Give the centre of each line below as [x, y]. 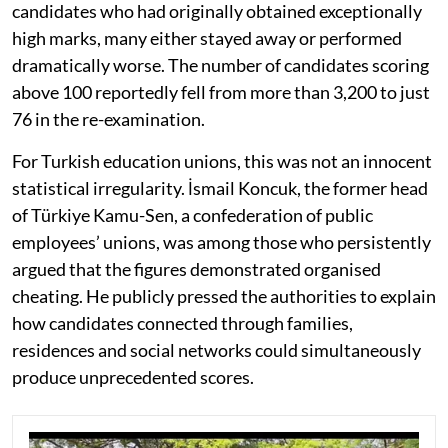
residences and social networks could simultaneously [216, 349]
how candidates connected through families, [182, 322]
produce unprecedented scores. [133, 376]
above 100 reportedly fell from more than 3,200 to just [221, 91]
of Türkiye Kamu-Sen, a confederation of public [192, 214]
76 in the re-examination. [108, 118]
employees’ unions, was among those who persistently [221, 241]
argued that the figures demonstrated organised [196, 268]
